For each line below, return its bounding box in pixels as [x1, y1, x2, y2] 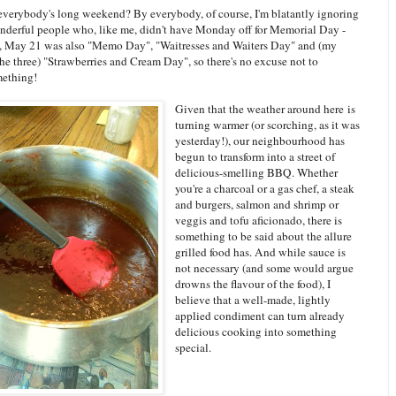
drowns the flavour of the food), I [175, 276, 331, 293]
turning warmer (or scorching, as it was [175, 117, 361, 133]
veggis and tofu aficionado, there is [175, 212, 343, 229]
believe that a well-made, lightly [175, 292, 331, 308]
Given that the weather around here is [175, 101, 356, 118]
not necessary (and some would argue [175, 260, 354, 277]
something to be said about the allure [175, 228, 353, 245]
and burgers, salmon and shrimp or [175, 196, 339, 213]
